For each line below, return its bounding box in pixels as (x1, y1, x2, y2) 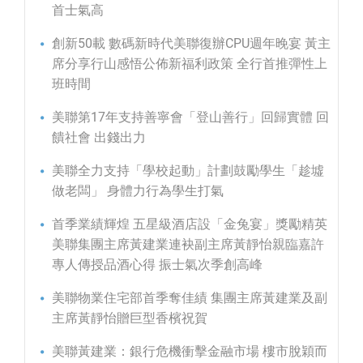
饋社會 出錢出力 (52, 130, 146, 146)
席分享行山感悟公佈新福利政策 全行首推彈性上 (52, 56, 327, 72)
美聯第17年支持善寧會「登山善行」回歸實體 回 (52, 109, 329, 126)
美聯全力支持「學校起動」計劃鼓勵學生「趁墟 (52, 163, 324, 179)
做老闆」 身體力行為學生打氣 (52, 183, 224, 199)
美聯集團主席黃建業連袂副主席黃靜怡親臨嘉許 (52, 237, 324, 253)
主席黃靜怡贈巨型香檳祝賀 (52, 310, 207, 327)
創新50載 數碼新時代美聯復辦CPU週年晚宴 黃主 (52, 36, 331, 52)
